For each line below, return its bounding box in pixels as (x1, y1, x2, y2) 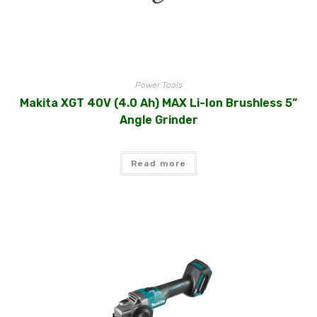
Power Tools (134, 79, 183, 90)
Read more (130, 158, 187, 168)
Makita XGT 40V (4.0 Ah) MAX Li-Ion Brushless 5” (20, 96, 297, 110)
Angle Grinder (119, 113, 198, 127)
